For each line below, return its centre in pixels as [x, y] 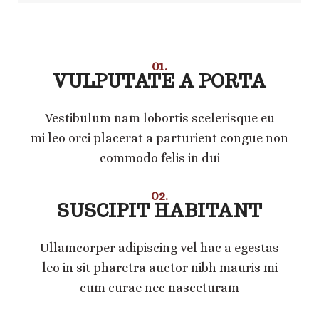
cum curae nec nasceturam [159, 287]
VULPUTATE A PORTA [159, 81]
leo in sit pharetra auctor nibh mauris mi [159, 267]
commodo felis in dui [159, 158]
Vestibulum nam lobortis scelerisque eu [159, 118]
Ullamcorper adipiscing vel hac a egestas [159, 247]
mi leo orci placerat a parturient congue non [159, 138]
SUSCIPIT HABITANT [159, 210]
